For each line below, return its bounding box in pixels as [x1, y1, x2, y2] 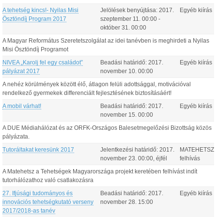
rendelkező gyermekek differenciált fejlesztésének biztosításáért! [2, 90, 171, 96]
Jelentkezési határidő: [100, 147, 158, 153]
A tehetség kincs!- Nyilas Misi [2, 7, 78, 14]
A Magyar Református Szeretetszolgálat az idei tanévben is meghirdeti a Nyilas [2, 38, 209, 44]
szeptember [100, 16, 131, 22]
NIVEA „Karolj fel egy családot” [2, 60, 83, 66]
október [100, 25, 120, 31]
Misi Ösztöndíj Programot [2, 46, 68, 53]
